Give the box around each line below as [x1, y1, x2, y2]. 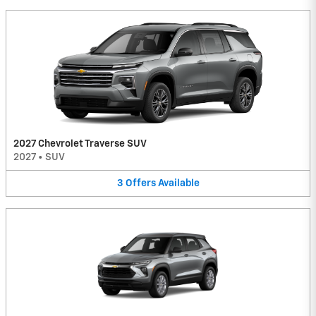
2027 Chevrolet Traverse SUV [13, 138, 147, 149]
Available [157, 178, 200, 188]
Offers [125, 178, 156, 188]
